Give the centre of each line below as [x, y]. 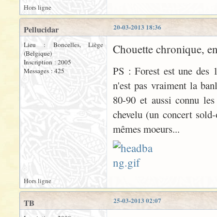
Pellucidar [41, 30]
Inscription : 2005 [47, 62]
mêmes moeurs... [146, 129]
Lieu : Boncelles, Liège [63, 45]
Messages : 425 [44, 71]
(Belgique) [38, 53]
